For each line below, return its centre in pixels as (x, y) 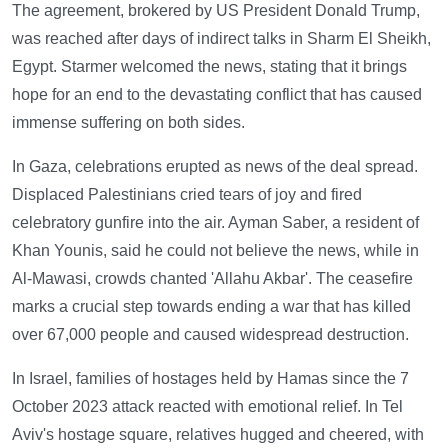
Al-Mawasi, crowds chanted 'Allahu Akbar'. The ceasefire (212, 278)
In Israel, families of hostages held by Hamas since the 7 (210, 378)
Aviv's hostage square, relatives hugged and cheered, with (218, 434)
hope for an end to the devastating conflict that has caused (217, 94)
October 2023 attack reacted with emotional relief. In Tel (207, 406)
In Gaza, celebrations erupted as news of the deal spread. (215, 166)
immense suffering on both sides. (128, 122)
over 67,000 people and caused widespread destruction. (210, 334)
